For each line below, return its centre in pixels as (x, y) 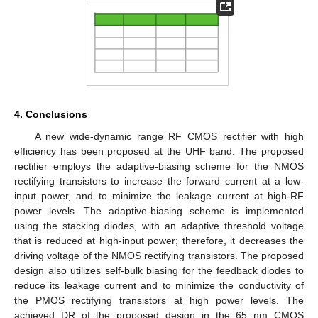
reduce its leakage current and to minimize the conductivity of (159, 285)
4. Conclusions (51, 114)
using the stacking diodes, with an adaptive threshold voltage (159, 225)
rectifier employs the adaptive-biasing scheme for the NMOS (159, 166)
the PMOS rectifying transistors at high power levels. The (159, 300)
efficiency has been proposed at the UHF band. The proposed (159, 151)
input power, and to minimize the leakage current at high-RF (159, 196)
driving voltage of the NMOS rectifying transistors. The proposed (159, 255)
